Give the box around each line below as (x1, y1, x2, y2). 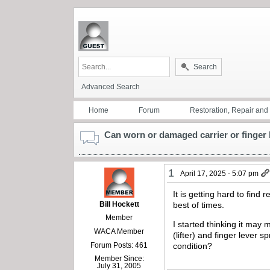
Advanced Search (81, 82, 140, 91)
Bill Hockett (99, 199, 139, 209)
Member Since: (94, 254, 144, 263)
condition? (173, 241, 213, 251)
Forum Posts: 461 (90, 240, 148, 250)
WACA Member (94, 227, 145, 236)
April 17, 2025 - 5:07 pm (180, 169, 259, 178)
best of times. (173, 199, 225, 210)
